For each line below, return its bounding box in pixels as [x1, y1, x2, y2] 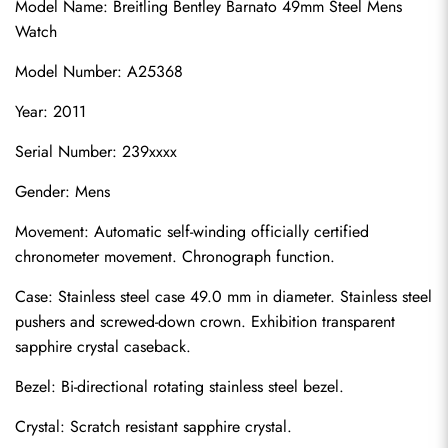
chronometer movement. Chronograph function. [15, 245, 335, 268]
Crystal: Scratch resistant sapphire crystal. [15, 415, 292, 438]
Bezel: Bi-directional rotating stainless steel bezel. [15, 375, 344, 398]
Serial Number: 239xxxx [15, 140, 177, 163]
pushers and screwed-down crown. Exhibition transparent [15, 310, 395, 333]
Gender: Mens [15, 180, 110, 203]
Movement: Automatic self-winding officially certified [15, 220, 369, 243]
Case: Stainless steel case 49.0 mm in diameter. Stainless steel [15, 285, 432, 308]
